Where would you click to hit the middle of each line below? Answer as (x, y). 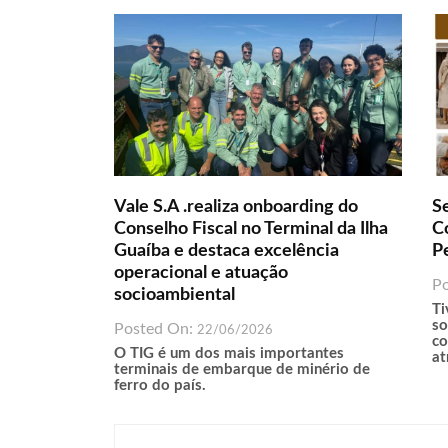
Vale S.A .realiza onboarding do (235, 206)
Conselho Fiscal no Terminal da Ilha (250, 228)
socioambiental (174, 294)
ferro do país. (159, 385)
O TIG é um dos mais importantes (228, 353)
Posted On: (155, 328)
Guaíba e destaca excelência (226, 250)
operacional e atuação (200, 272)
